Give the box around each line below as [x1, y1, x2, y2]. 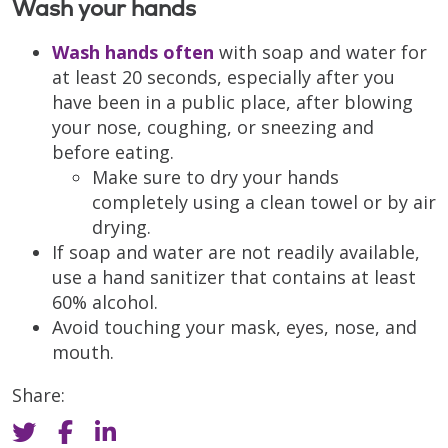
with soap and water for [214, 40, 427, 65]
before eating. [52, 140, 174, 165]
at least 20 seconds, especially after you [52, 65, 395, 90]
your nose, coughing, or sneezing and [52, 115, 374, 140]
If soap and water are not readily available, [52, 240, 420, 265]
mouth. [52, 340, 114, 365]
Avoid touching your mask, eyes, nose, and [52, 315, 417, 340]
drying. [92, 215, 151, 240]
